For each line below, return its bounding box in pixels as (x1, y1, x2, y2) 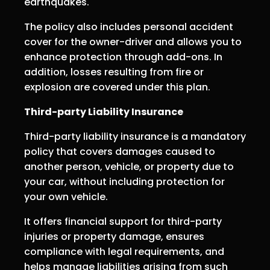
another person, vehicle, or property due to (24, 159, 234, 174)
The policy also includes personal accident (24, 19, 233, 34)
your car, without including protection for (24, 174, 225, 189)
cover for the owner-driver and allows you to (24, 34, 242, 49)
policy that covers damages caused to (24, 144, 215, 159)
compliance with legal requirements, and (24, 244, 224, 259)
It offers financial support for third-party (24, 214, 222, 228)
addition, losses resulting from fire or (24, 64, 204, 79)
